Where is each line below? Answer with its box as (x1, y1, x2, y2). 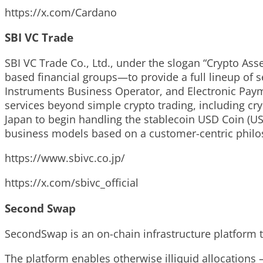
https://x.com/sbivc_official (5, 176, 139, 190)
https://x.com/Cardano (5, 5, 117, 19)
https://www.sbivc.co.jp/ (5, 151, 125, 166)
